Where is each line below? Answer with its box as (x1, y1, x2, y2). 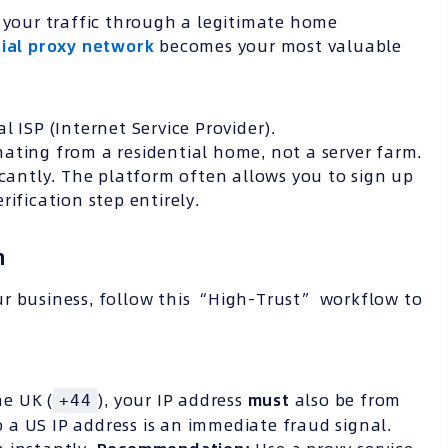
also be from (289, 389, 402, 412)
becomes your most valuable (154, 35, 403, 58)
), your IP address (97, 389, 248, 412)
